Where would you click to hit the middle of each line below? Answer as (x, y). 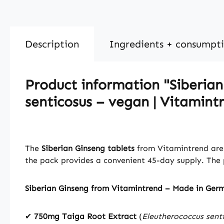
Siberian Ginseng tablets (88, 148)
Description (52, 44)
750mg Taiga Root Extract (85, 216)
